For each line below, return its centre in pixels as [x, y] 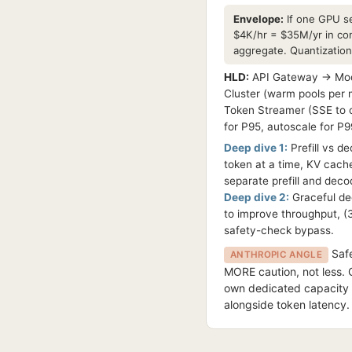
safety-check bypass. [279, 230]
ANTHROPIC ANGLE [277, 255]
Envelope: [258, 19]
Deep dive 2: [257, 197]
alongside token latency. [287, 304]
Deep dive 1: [256, 148]
